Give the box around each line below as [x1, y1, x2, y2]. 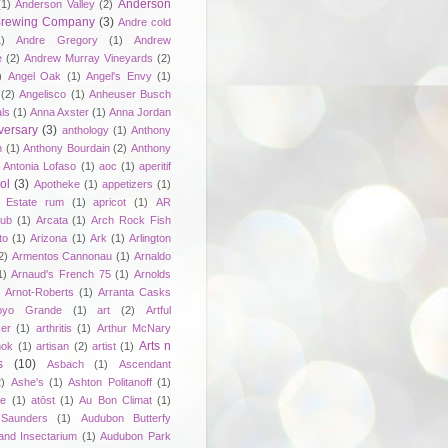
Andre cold [118, 15, 171, 28]
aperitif [139, 159, 172, 172]
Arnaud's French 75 [11, 267, 111, 280]
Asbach [46, 357, 84, 370]
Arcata [35, 213, 68, 226]
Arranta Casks [98, 285, 171, 298]
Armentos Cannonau [11, 249, 113, 262]
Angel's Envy [86, 69, 152, 82]
